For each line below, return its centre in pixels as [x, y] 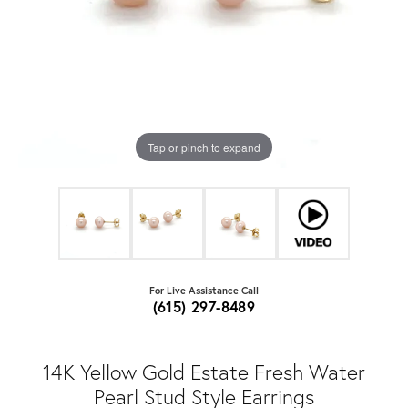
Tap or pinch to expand [204, 147]
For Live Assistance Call [204, 291]
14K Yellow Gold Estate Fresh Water [204, 372]
